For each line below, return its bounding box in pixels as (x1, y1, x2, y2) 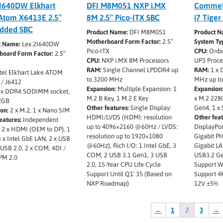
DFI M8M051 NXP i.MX (86, 1, 166, 10)
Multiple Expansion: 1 (115, 85, 177, 93)
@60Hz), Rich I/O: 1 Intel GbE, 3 (86, 142, 176, 150)
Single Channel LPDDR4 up (101, 66, 178, 74)
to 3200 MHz (86, 76, 122, 84)
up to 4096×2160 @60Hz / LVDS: (86, 123, 178, 131)
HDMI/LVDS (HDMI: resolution (86, 113, 172, 121)
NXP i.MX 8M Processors (100, 57, 169, 65)
